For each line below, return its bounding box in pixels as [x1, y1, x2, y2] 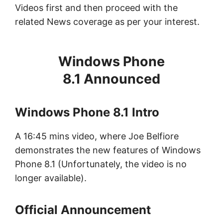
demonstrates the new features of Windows [15, 145, 201, 156]
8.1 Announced [63, 71, 160, 88]
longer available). [15, 173, 87, 184]
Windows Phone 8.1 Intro [15, 105, 159, 120]
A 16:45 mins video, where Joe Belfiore [15, 131, 179, 142]
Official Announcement [15, 203, 151, 218]
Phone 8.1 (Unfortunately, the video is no [15, 159, 187, 170]
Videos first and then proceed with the [15, 2, 178, 13]
